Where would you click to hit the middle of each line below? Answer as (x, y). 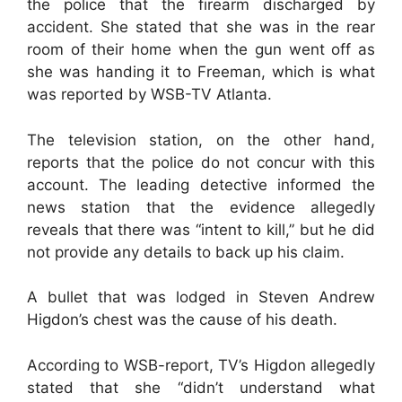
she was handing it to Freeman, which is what (201, 72)
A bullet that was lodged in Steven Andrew (201, 297)
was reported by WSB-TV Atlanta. (149, 94)
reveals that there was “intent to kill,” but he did (201, 229)
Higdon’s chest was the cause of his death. (182, 319)
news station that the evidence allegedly (201, 207)
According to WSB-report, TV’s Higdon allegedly (201, 365)
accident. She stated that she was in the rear (201, 27)
